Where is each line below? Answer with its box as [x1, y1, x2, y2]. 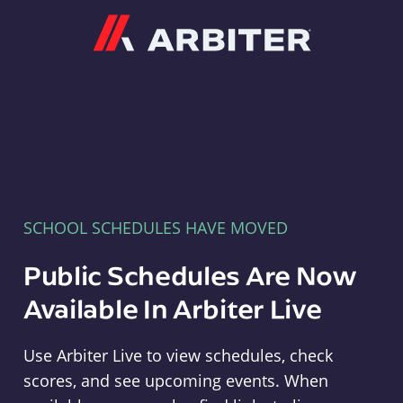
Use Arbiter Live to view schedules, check [22, 345, 333, 366]
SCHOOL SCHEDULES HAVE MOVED [22, 217, 288, 238]
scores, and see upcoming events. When [22, 370, 328, 391]
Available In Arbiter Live [22, 291, 322, 326]
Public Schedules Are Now [22, 257, 357, 292]
